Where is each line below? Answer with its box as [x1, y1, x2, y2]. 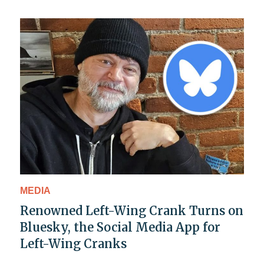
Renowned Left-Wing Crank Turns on [20, 203, 243, 219]
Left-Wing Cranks [20, 236, 127, 252]
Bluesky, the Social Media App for [20, 220, 220, 235]
